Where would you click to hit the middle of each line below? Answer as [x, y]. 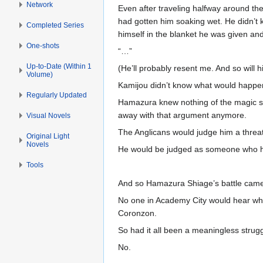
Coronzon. [137, 213]
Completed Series [55, 25]
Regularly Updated [57, 95]
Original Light [48, 136]
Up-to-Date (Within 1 [59, 66]
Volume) [40, 74]
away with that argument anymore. [182, 115]
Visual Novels [49, 115]
